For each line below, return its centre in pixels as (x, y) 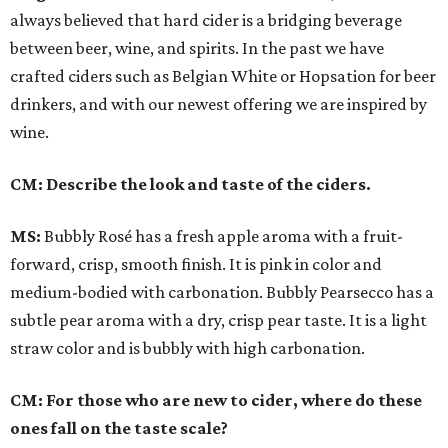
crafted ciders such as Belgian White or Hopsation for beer (223, 76)
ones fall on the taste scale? (119, 428)
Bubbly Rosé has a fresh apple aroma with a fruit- (222, 236)
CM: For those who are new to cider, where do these (216, 400)
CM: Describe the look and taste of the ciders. (190, 184)
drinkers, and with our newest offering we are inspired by (218, 104)
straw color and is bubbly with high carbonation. (187, 348)
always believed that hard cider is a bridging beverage (206, 20)
